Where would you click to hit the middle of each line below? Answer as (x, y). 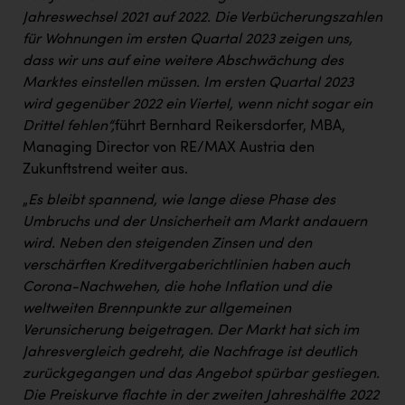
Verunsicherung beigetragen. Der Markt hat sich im (191, 331)
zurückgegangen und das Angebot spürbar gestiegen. (201, 375)
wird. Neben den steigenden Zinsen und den (167, 245)
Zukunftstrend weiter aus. (105, 170)
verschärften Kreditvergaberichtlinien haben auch (186, 266)
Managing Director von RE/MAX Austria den (169, 149)
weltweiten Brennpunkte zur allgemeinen (157, 310)
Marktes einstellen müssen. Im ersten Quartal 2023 (188, 84)
